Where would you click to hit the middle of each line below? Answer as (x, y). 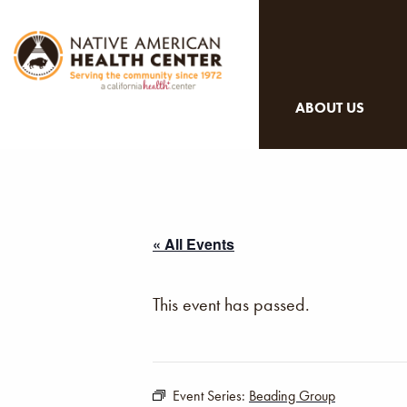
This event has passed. (231, 304)
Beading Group (292, 396)
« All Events (194, 244)
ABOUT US (330, 108)
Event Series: (211, 396)
